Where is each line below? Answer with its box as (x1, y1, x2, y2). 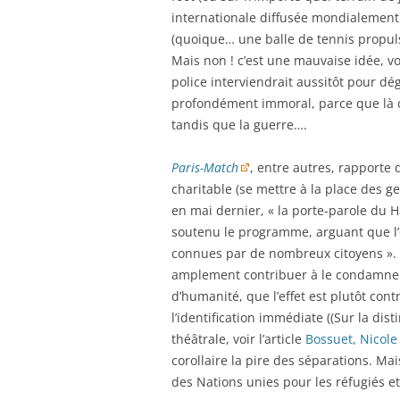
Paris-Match (171, 159, 238, 176)
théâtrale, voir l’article (171, 330, 305, 347)
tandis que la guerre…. (171, 116, 307, 133)
